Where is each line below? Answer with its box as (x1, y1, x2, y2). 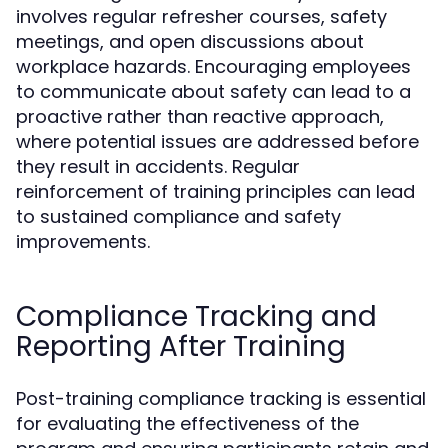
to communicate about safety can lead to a (16, 79, 411, 104)
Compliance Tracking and (16, 297, 377, 336)
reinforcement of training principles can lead (16, 179, 415, 204)
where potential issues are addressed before (16, 129, 419, 154)
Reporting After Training (16, 327, 346, 366)
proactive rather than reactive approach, (16, 104, 384, 129)
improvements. (16, 229, 150, 254)
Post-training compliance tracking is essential (16, 386, 426, 411)
